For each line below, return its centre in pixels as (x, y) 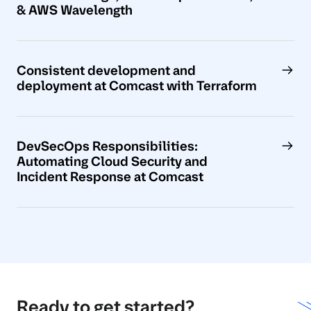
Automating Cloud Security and (112, 162)
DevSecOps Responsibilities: (107, 146)
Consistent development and (106, 71)
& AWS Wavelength (75, 10)
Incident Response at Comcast (110, 177)
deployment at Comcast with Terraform (137, 86)
